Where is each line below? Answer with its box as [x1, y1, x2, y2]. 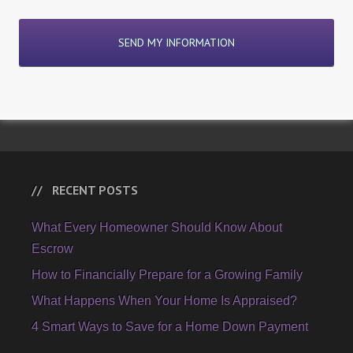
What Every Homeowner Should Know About [32, 221, 282, 234]
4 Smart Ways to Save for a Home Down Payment [32, 320, 308, 333]
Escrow [32, 242, 73, 255]
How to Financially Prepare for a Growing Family [32, 268, 303, 281]
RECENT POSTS [52, 182, 138, 198]
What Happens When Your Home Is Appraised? [32, 294, 297, 307]
